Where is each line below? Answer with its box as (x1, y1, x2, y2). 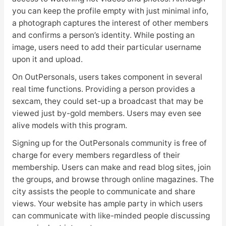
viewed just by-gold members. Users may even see (12, 108, 201, 119)
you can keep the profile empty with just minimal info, (12, 6, 208, 16)
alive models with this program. (12, 121, 127, 131)
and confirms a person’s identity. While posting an (12, 30, 195, 40)
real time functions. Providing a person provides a (12, 84, 195, 94)
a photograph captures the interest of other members (12, 18, 208, 28)
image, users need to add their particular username (12, 42, 201, 52)
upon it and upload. (12, 54, 83, 65)
